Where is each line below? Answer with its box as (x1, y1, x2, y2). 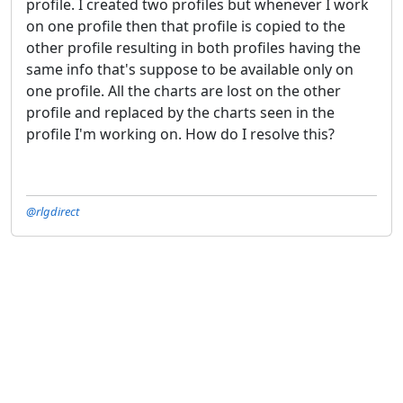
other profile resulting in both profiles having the (26, 37, 361, 58)
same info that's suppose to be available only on (26, 58, 354, 79)
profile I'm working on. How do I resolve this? (26, 123, 335, 144)
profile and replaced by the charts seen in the (26, 102, 335, 122)
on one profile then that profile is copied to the (26, 15, 345, 36)
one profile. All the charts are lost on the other (26, 80, 341, 101)
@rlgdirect (26, 202, 79, 219)
